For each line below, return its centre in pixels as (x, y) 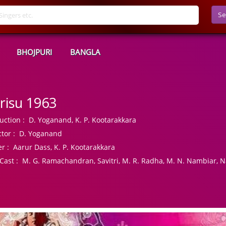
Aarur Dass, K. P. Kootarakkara (62, 147)
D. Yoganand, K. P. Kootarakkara (81, 120)
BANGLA (85, 52)
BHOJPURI (34, 52)
